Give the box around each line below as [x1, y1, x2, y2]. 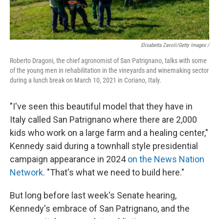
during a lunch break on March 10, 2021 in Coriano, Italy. [10, 76, 161, 84]
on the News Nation [128, 153, 204, 164]
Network [10, 167, 43, 177]
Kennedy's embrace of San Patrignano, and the [10, 203, 190, 214]
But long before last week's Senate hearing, [10, 190, 176, 200]
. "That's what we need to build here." [43, 167, 184, 177]
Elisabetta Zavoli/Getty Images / [141, 42, 209, 48]
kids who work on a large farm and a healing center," [10, 127, 208, 138]
